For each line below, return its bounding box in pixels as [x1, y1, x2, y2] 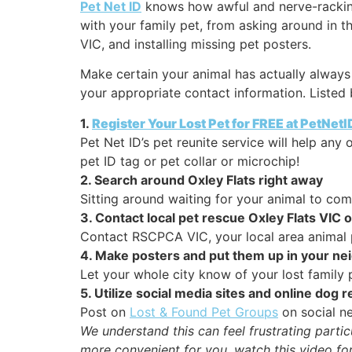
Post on [80, 303, 130, 320]
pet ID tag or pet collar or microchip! [80, 152, 299, 169]
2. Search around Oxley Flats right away [80, 171, 323, 188]
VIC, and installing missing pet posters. [80, 35, 311, 52]
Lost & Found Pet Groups [130, 303, 278, 320]
